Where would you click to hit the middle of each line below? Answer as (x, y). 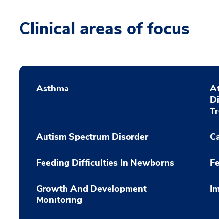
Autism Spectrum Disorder (92, 137)
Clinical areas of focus (104, 29)
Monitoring (59, 200)
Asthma (53, 88)
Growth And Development (91, 189)
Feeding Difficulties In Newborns (105, 163)
